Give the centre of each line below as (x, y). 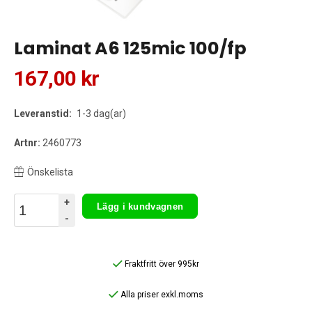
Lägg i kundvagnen (140, 206)
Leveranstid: (43, 114)
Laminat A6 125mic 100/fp (130, 48)
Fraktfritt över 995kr (161, 264)
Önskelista (50, 172)
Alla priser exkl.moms (161, 295)
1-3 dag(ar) (100, 114)
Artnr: (27, 143)
